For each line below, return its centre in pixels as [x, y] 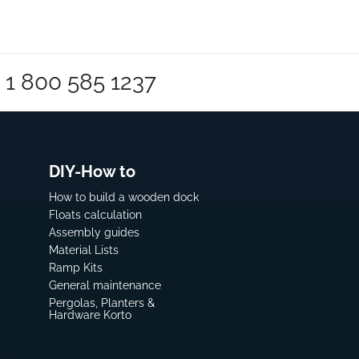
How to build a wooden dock [124, 198]
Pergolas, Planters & [102, 303]
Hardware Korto [91, 315]
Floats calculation [96, 215]
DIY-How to [93, 172]
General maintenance [105, 286]
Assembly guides [95, 233]
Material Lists [84, 250]
